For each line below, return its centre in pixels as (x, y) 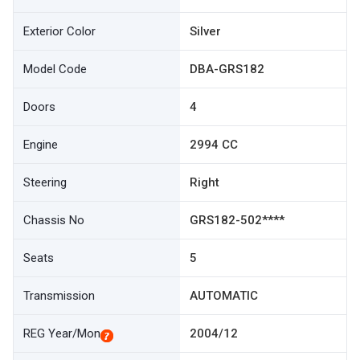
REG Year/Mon (62, 333)
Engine (41, 145)
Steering (45, 182)
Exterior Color (59, 31)
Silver (205, 31)
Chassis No (54, 220)
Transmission (59, 296)
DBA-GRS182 (227, 69)
